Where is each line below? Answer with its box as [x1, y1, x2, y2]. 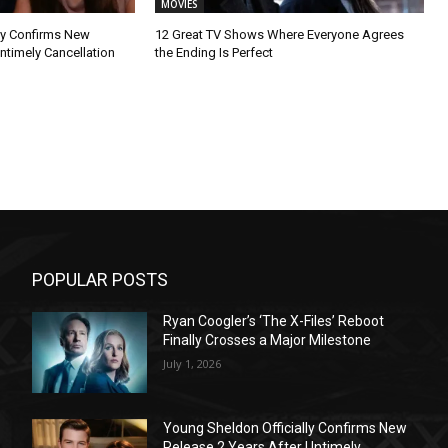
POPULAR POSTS [32, 268, 168, 290]
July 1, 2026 [163, 355, 222, 371]
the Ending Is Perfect [154, 44, 273, 60]
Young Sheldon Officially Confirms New [163, 419, 408, 436]
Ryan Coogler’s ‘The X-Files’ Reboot [163, 312, 385, 329]
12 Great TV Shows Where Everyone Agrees [154, 26, 404, 42]
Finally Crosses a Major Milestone [163, 331, 372, 348]
